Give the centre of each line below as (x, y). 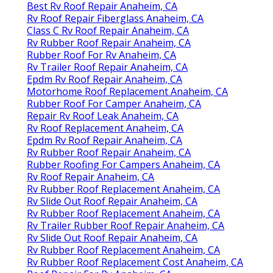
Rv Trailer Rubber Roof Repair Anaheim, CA (126, 225)
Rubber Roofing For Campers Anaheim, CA (123, 164)
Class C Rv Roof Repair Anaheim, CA (108, 30)
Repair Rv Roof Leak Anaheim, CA (103, 115)
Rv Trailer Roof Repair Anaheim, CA (107, 67)
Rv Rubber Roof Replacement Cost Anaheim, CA (135, 262)
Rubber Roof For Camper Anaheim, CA (114, 103)
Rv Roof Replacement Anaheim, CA (105, 128)
